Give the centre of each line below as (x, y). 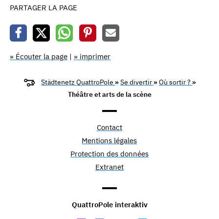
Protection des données (109, 154)
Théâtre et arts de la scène (109, 94)
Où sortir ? (176, 82)
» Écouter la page (39, 56)
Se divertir (137, 82)
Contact (109, 128)
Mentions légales (109, 141)
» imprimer (92, 56)
